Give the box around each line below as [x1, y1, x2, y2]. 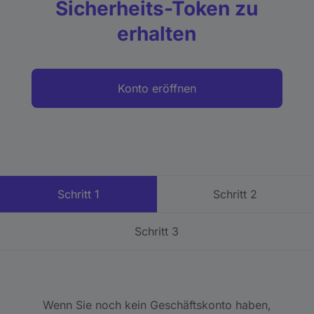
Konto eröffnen [117, 81, 196, 95]
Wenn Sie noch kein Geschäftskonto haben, [42, 297, 271, 312]
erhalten [117, 21, 197, 46]
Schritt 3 [135, 224, 179, 238]
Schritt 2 [213, 186, 258, 201]
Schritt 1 [57, 186, 100, 201]
